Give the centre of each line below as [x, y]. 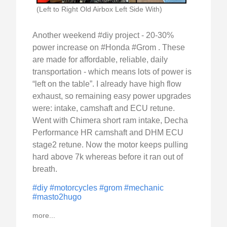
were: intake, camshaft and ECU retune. [104, 108]
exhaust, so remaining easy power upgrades [112, 96]
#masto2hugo [57, 197]
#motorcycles [74, 188]
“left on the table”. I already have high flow [107, 84]
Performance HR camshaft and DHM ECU [108, 133]
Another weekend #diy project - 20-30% [103, 35]
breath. [45, 169]
